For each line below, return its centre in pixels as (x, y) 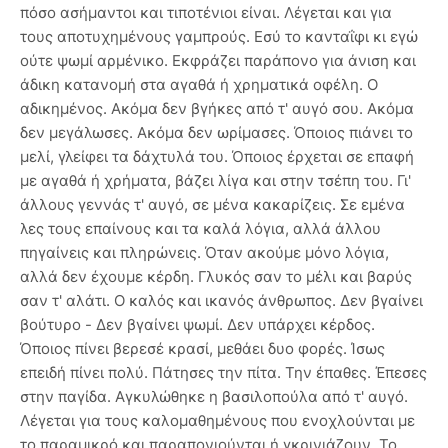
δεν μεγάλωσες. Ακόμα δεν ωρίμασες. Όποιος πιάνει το (216, 133)
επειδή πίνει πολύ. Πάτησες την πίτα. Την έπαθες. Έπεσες (223, 373)
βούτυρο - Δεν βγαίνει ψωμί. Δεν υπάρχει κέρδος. (197, 325)
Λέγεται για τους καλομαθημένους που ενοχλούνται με (217, 421)
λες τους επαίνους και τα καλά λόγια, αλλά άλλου (200, 229)
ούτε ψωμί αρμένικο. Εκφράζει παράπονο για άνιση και (218, 61)
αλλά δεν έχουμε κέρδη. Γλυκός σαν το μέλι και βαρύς (216, 277)
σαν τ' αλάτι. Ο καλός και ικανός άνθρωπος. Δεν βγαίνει (221, 301)
